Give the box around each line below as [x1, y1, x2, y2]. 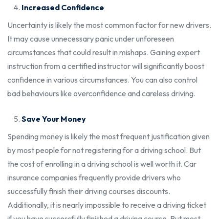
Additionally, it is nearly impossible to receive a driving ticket [7, 199, 206, 210]
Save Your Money [21, 113, 86, 124]
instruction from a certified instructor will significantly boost [7, 61, 204, 71]
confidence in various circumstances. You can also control [7, 74, 197, 85]
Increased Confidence [21, 2, 104, 12]
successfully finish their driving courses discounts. [7, 186, 170, 196]
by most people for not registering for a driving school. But [7, 145, 201, 155]
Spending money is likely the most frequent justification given [7, 131, 210, 141]
